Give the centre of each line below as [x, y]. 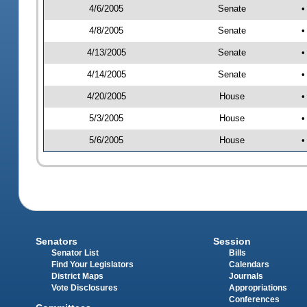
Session [232, 242]
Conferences [254, 300]
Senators [57, 242]
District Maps [78, 277]
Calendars [249, 265]
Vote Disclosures [85, 288]
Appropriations [258, 288]
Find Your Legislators [93, 265]
